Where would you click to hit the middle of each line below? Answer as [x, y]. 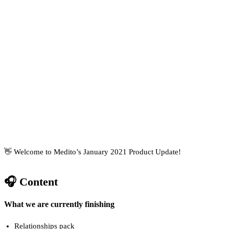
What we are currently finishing [59, 204]
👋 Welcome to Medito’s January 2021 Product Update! [93, 152]
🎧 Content [31, 181]
